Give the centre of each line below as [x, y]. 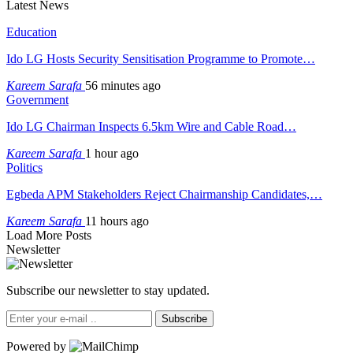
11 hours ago [117, 221]
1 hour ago [112, 153]
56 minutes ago [123, 85]
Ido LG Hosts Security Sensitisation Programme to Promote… [161, 58]
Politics [24, 167]
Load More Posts [49, 235]
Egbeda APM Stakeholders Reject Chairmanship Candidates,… [164, 194]
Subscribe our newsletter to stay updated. [108, 290]
